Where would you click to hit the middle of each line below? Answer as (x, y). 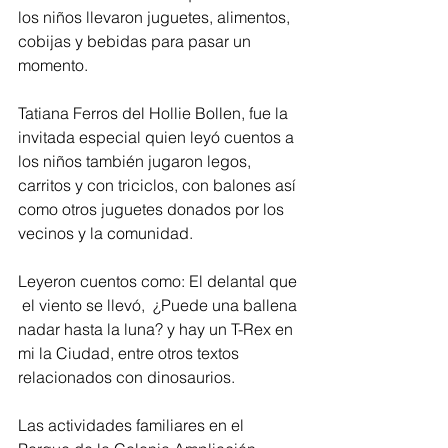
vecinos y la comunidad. (109, 233)
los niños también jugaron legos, (136, 161)
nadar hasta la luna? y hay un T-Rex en (157, 329)
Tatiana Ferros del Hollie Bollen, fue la (155, 113)
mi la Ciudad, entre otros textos (130, 353)
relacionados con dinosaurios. (128, 377)
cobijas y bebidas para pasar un (136, 41)
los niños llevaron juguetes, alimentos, (156, 17)
